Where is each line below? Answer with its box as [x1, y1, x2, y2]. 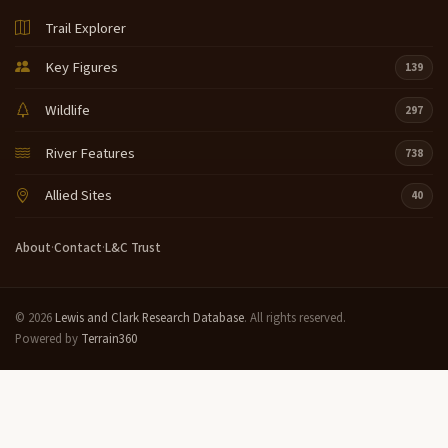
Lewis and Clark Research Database [55, 308, 244, 327]
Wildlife [45, 99, 91, 121]
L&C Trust [105, 238, 161, 257]
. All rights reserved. [244, 308, 346, 327]
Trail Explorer [45, 17, 127, 39]
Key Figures [45, 56, 119, 78]
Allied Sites [45, 185, 113, 207]
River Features [45, 142, 136, 164]
